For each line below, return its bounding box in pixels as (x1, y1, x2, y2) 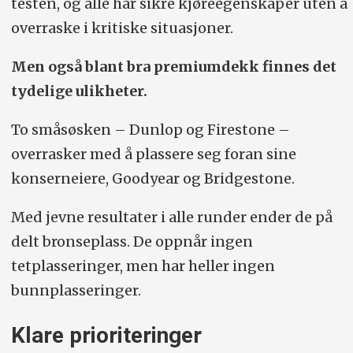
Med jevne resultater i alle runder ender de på (10, 208, 333, 227)
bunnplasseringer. (10, 281, 141, 300)
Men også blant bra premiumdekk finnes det (10, 58, 336, 76)
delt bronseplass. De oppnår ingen (10, 232, 253, 251)
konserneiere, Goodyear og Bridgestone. (10, 169, 295, 188)
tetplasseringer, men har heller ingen (10, 257, 275, 276)
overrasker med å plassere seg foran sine (10, 145, 296, 164)
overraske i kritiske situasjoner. (10, 19, 233, 38)
